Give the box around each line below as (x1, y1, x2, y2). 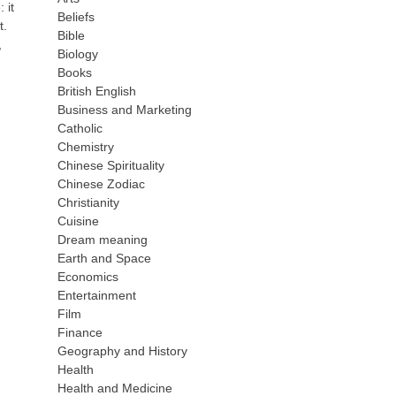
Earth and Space (57, 251, 152, 265)
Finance (57, 325, 103, 339)
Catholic (57, 121, 103, 135)
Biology (57, 47, 99, 61)
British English (57, 84, 137, 98)
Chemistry (57, 140, 115, 154)
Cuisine (57, 214, 100, 228)
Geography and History (57, 344, 188, 358)
